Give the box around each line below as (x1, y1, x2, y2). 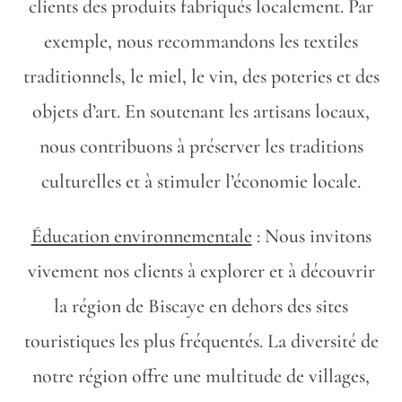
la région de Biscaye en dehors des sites (54, 294, 348, 318)
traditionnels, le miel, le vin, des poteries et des (22, 65, 380, 88)
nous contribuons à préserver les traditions (39, 135, 363, 158)
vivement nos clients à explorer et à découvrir (27, 259, 375, 283)
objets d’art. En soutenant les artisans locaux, (32, 100, 370, 123)
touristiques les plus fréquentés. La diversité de (23, 329, 379, 353)
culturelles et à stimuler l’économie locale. (41, 170, 361, 193)
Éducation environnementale (31, 224, 252, 248)
